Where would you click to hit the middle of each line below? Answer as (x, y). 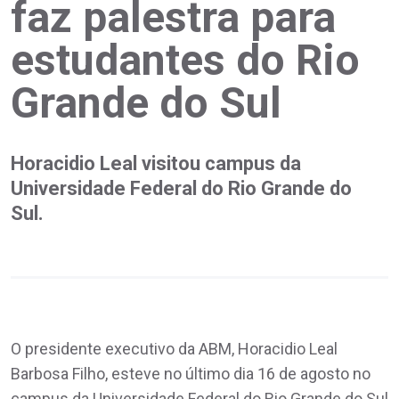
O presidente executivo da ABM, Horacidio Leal (174, 348)
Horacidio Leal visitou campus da (156, 163)
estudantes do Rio (185, 60)
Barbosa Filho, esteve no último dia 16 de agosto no (191, 373)
